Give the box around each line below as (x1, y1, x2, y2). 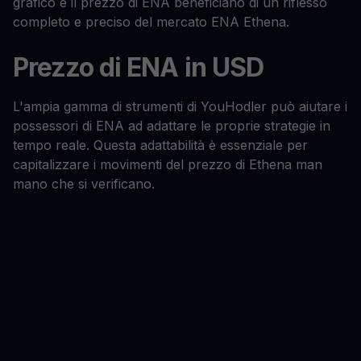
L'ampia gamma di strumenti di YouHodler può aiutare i (13, 98, 347, 115)
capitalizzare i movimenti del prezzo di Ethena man (13, 156, 322, 173)
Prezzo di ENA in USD (13, 52, 263, 84)
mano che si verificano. (13, 176, 155, 193)
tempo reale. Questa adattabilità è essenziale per (13, 137, 308, 154)
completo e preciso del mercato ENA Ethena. (13, 14, 289, 31)
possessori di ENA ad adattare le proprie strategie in (13, 118, 330, 135)
